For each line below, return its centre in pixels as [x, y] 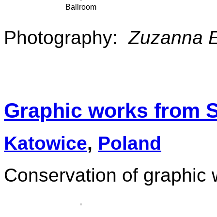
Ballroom [81, 7]
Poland [130, 143]
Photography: [66, 38]
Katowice [46, 143]
